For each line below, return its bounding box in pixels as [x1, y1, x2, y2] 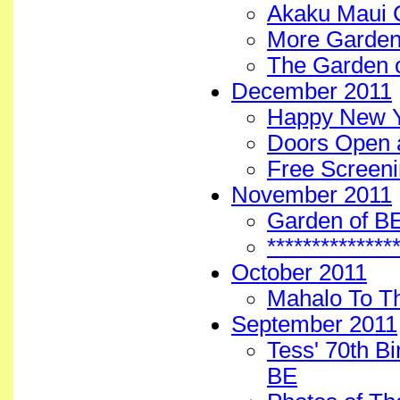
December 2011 [231, 79, 392, 104]
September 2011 [231, 312, 397, 337]
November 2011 [231, 182, 392, 207]
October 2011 [231, 260, 367, 285]
